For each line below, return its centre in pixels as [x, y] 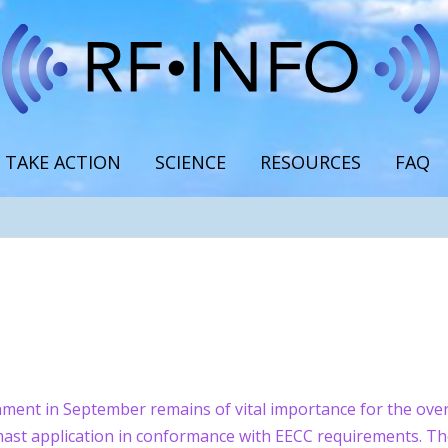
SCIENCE [190, 161]
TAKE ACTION [62, 161]
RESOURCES [310, 161]
